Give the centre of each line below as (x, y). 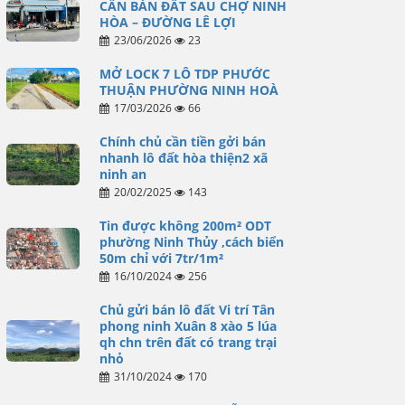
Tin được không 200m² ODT (185, 226)
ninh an (122, 174)
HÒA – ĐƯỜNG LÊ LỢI (167, 23)
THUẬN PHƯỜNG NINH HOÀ (188, 90)
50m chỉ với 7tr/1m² (161, 259)
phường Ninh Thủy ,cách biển (191, 242)
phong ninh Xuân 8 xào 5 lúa (188, 326)
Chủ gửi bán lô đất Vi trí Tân (187, 310)
